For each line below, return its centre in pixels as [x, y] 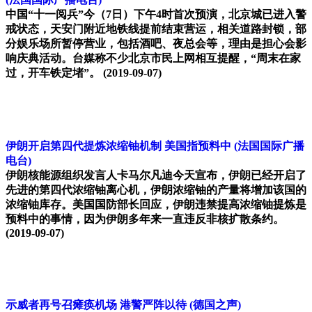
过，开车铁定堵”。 [54, 73]
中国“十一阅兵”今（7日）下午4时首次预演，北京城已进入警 [156, 15]
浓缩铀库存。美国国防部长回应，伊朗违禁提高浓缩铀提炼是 [156, 205]
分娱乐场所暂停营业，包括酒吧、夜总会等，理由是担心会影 [156, 44]
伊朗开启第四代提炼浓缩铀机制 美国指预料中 [118, 146]
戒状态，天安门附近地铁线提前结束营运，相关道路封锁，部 [156, 29]
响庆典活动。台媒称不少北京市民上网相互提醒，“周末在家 [153, 58]
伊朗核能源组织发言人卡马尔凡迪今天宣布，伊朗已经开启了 [156, 175]
